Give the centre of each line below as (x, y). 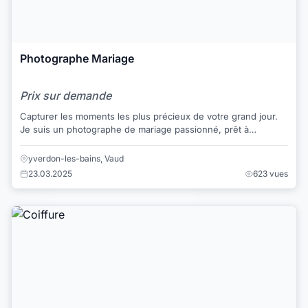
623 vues (271, 173)
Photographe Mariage (77, 59)
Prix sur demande (66, 95)
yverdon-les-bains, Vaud (76, 158)
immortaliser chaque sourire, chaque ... (103, 142)
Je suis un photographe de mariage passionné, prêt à (134, 129)
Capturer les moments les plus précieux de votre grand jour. (149, 116)
